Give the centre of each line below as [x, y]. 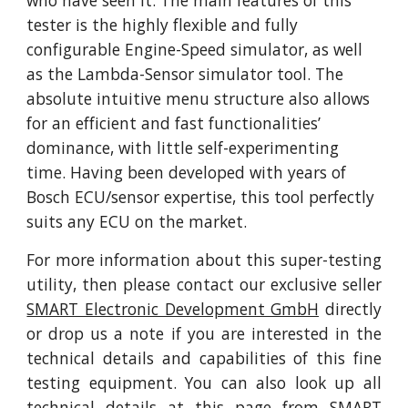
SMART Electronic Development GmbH [173, 309]
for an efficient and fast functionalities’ [174, 123]
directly [350, 309]
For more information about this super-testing [204, 260]
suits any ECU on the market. [137, 222]
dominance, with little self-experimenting [183, 148]
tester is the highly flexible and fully [163, 25]
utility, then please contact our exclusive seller [204, 285]
